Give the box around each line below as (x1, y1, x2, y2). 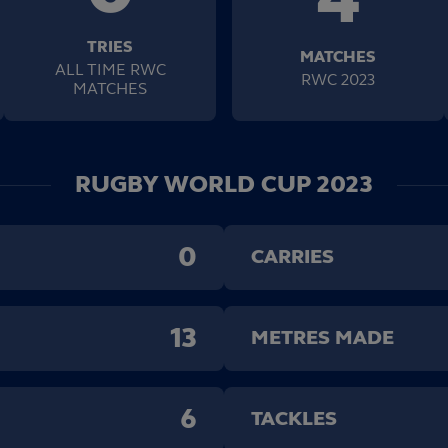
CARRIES (251, 244, 334, 269)
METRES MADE (251, 325, 394, 350)
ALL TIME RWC (54, 60, 166, 79)
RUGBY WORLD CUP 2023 (75, 170, 373, 199)
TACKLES (251, 406, 337, 431)
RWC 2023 (301, 69, 375, 89)
